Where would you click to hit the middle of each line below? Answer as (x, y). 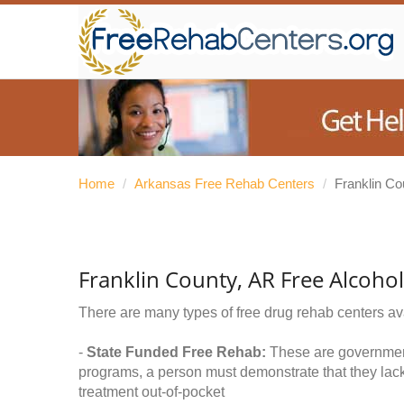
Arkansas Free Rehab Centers (225, 184)
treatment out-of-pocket (151, 392)
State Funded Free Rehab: (176, 352)
